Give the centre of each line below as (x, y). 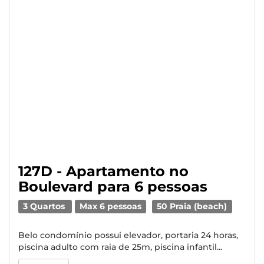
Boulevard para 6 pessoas (113, 187)
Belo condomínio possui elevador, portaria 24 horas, (128, 235)
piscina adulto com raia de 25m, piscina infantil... (120, 247)
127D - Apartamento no (103, 171)
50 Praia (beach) (192, 206)
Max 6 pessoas (111, 206)
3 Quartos (45, 206)
